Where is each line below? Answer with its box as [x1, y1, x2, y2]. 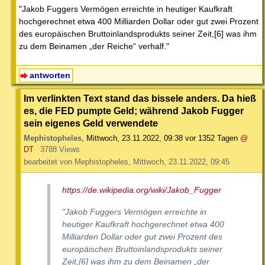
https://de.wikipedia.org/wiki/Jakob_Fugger [62, 185, 221, 195]
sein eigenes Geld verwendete [24, 118, 158, 129]
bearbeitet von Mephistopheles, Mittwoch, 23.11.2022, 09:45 [24, 157, 230, 167]
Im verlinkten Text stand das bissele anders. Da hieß [24, 93, 256, 104]
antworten [29, 70, 70, 80]
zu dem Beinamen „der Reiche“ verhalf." [19, 41, 169, 51]
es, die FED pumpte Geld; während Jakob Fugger [24, 105, 244, 117]
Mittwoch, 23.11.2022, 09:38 [86, 134, 183, 143]
